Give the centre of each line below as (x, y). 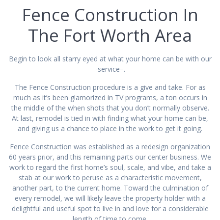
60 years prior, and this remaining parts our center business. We (110, 157)
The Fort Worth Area (110, 35)
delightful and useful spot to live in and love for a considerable (110, 208)
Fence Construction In (110, 14)
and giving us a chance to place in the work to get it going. (110, 128)
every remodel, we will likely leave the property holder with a (110, 198)
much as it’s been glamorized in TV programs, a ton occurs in (110, 97)
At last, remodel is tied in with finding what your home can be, (110, 118)
